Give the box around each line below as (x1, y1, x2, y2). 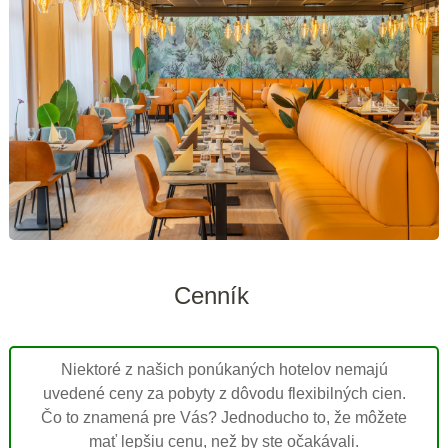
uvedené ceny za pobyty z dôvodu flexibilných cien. (42, 384, 406, 402)
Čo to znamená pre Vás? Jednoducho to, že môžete (41, 408, 407, 426)
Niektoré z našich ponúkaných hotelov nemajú (60, 360, 388, 378)
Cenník (174, 281, 249, 309)
